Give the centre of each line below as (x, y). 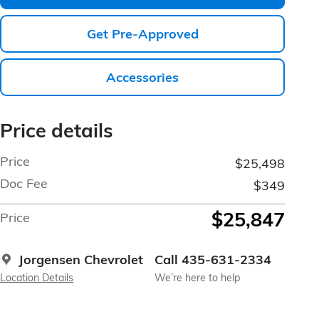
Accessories (142, 78)
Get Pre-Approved (142, 33)
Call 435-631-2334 (213, 260)
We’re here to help (197, 278)
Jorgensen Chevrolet (81, 260)
